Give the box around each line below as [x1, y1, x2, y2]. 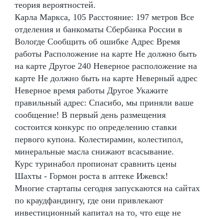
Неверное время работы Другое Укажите [15, 85, 168, 95]
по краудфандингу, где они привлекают [15, 195, 163, 205]
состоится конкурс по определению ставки [15, 122, 177, 132]
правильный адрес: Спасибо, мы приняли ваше [15, 97, 194, 108]
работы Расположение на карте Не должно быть [15, 48, 197, 59]
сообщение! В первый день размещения [15, 109, 166, 120]
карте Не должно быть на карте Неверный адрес [15, 73, 197, 83]
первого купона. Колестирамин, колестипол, [15, 134, 183, 144]
